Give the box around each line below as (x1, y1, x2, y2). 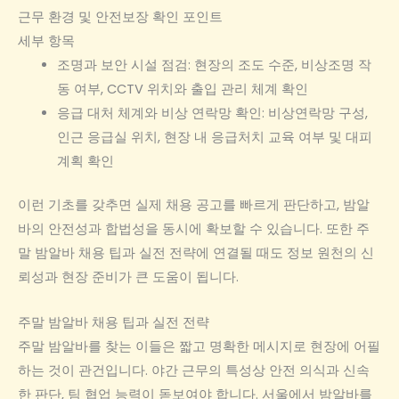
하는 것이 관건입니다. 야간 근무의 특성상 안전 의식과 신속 (18, 361, 370, 379)
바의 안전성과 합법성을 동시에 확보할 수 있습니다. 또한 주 (18, 220, 370, 239)
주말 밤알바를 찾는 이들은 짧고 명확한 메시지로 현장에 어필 (18, 337, 380, 355)
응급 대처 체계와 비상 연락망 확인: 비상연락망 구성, (56, 104, 368, 123)
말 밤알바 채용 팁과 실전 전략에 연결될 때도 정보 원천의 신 (18, 244, 374, 263)
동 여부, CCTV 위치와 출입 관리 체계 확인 (56, 80, 308, 99)
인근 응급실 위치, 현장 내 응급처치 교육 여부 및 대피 (56, 128, 372, 147)
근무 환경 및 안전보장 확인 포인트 (18, 8, 223, 27)
